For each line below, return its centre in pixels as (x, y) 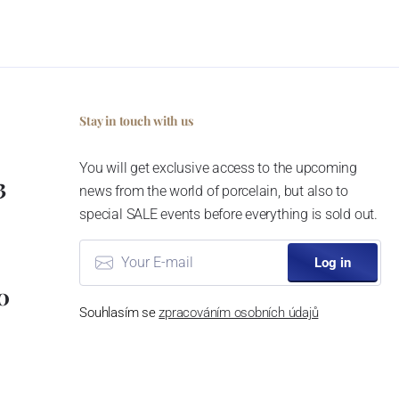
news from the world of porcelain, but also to (214, 191)
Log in (333, 262)
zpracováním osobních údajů (239, 312)
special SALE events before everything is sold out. (228, 214)
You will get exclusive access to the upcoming (219, 167)
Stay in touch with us (136, 120)
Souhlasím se (119, 312)
